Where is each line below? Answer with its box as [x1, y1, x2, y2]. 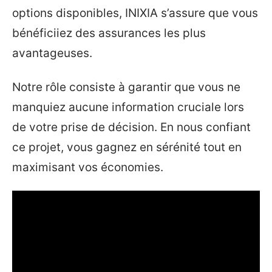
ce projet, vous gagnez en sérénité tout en [12, 140, 242, 154]
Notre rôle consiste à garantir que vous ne [12, 80, 240, 94]
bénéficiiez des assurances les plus [12, 26, 206, 41]
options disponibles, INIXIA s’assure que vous [12, 6, 258, 21]
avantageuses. [12, 46, 92, 61]
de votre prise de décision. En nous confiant [12, 120, 251, 134]
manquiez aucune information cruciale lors [12, 100, 244, 114]
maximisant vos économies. [12, 160, 163, 174]
